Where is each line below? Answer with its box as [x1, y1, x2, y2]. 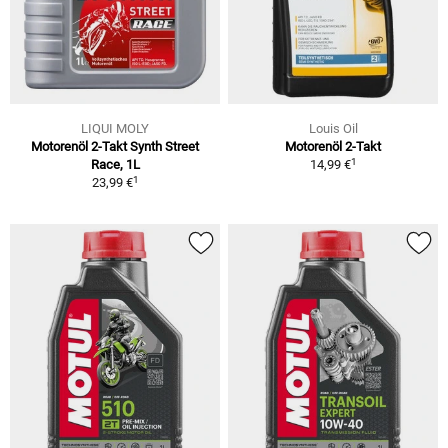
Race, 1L [90, 157, 140, 173]
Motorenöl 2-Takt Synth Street [31, 139, 199, 155]
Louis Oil [308, 121, 358, 137]
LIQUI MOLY [81, 121, 149, 137]
